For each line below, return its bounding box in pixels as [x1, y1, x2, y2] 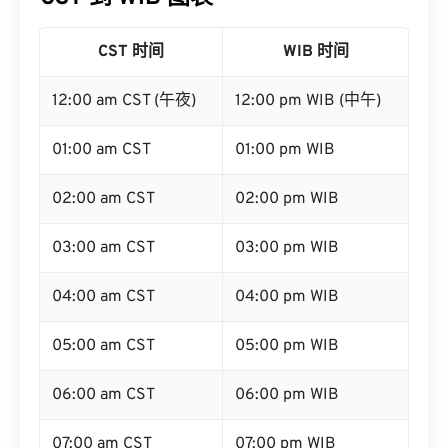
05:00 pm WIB [235, 336, 339, 356]
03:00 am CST [52, 238, 155, 258]
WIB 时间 [282, 42, 349, 62]
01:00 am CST [52, 140, 151, 160]
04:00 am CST [52, 287, 155, 307]
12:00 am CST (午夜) [52, 91, 196, 111]
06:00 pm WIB [235, 385, 339, 405]
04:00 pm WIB [235, 287, 339, 307]
